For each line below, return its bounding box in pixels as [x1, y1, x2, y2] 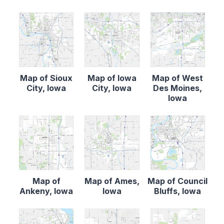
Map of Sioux [20, 72, 73, 83]
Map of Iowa [87, 72, 136, 83]
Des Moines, [153, 82, 202, 93]
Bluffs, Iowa [154, 186, 201, 196]
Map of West [152, 72, 203, 83]
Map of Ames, [84, 176, 139, 186]
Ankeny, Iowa [19, 186, 73, 196]
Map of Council [147, 176, 208, 186]
